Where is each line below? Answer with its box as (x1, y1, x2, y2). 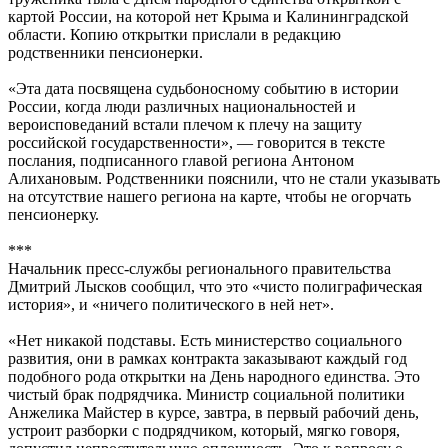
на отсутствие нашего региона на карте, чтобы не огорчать (8, 187, 411, 205)
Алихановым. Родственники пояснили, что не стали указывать (8, 169, 440, 187)
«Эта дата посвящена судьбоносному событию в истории (8, 79, 399, 97)
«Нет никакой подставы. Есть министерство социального (8, 331, 402, 349)
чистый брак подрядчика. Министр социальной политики (8, 385, 405, 403)
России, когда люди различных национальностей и (8, 97, 356, 115)
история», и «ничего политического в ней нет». (8, 295, 334, 313)
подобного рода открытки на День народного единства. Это (8, 367, 420, 385)
